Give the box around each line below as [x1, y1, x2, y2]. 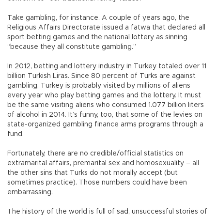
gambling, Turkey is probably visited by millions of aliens [7, 82, 190, 90]
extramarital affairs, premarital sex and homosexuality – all [7, 160, 199, 167]
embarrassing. [7, 189, 53, 196]
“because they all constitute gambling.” [7, 44, 138, 51]
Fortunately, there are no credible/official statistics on [7, 150, 184, 157]
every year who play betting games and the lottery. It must [7, 92, 201, 99]
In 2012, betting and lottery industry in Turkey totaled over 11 [7, 63, 206, 70]
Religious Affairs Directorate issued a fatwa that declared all [7, 24, 205, 31]
